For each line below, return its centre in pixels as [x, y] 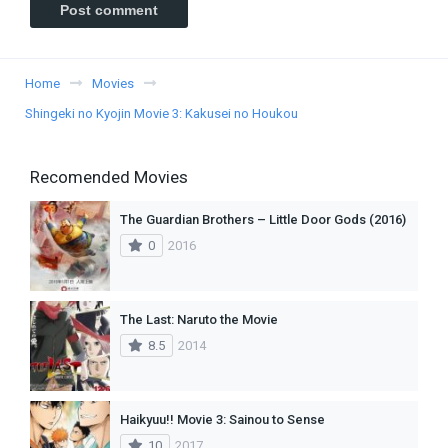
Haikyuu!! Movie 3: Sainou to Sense [222, 419]
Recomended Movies [109, 176]
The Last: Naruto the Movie [199, 319]
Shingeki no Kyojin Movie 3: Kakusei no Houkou [161, 113]
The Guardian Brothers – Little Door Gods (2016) [263, 219]
